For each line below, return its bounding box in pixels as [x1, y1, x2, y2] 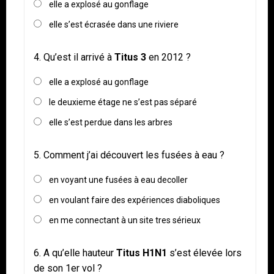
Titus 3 [112, 51, 146, 64]
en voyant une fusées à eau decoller [49, 175, 188, 185]
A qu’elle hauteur [43, 247, 116, 259]
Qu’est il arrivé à [43, 51, 112, 64]
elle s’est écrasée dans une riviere [49, 20, 179, 30]
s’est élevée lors [167, 247, 242, 259]
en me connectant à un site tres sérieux [49, 215, 201, 226]
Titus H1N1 [116, 247, 167, 259]
